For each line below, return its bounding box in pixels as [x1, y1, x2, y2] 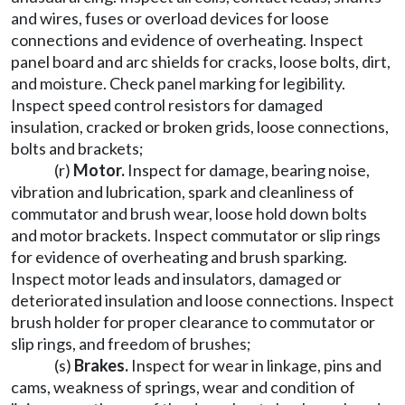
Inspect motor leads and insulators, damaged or [11, 268, 342, 288]
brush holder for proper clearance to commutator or [11, 312, 375, 332]
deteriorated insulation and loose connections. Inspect [11, 290, 394, 310]
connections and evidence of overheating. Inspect [11, 30, 363, 50]
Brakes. [74, 355, 128, 375]
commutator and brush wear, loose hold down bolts [11, 203, 367, 223]
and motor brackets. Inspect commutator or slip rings [11, 225, 381, 245]
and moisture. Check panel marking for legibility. [11, 73, 345, 93]
